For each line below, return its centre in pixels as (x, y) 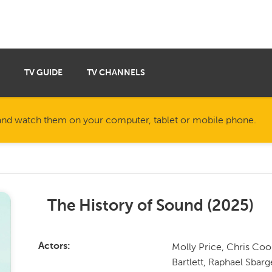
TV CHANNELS (116, 73)
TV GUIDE (43, 73)
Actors (53, 246)
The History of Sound (125, 206)
